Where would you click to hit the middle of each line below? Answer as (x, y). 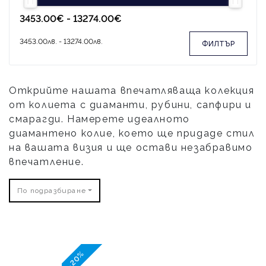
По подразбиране (52, 190)
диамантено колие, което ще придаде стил (132, 133)
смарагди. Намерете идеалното (99, 119)
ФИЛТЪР (218, 44)
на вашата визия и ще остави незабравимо (131, 148)
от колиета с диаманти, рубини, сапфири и (130, 105)
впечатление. (47, 162)
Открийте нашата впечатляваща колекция (132, 91)
